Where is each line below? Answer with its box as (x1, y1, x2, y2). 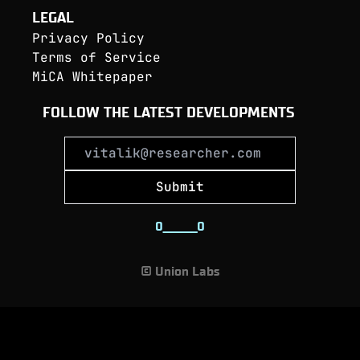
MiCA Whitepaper (32, 68, 153, 86)
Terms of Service (32, 49, 161, 67)
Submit (156, 178, 204, 196)
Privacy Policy (32, 30, 145, 47)
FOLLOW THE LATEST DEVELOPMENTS (42, 104, 299, 122)
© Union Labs (141, 264, 219, 280)
